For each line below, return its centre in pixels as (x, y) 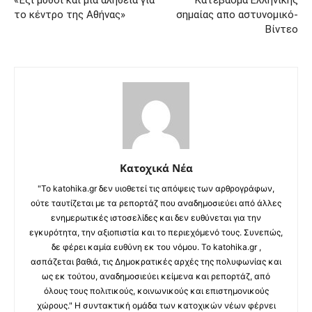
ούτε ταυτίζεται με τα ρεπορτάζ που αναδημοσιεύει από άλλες (156, 203)
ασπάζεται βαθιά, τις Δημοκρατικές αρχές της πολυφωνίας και (156, 261)
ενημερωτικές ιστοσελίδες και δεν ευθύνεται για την (156, 217)
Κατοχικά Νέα (156, 167)
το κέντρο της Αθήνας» (70, 14)
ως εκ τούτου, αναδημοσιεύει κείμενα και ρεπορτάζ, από (156, 276)
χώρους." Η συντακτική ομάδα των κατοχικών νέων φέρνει (156, 305)
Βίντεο (282, 29)
